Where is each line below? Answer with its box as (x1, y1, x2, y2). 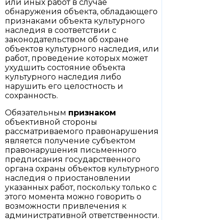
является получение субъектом (5, 136, 136, 145)
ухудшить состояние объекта (5, 63, 125, 72)
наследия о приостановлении (5, 173, 131, 183)
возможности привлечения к (5, 201, 127, 211)
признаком (68, 108, 116, 117)
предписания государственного (5, 155, 140, 164)
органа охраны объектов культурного (5, 164, 159, 173)
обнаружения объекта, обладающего (5, 7, 158, 16)
